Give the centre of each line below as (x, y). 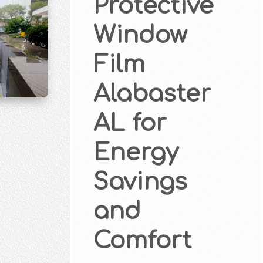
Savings (140, 182)
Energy (136, 153)
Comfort (142, 241)
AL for (130, 124)
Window (140, 36)
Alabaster (152, 94)
